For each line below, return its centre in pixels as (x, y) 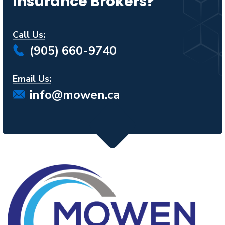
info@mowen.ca (75, 95)
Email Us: (32, 79)
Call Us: (29, 34)
